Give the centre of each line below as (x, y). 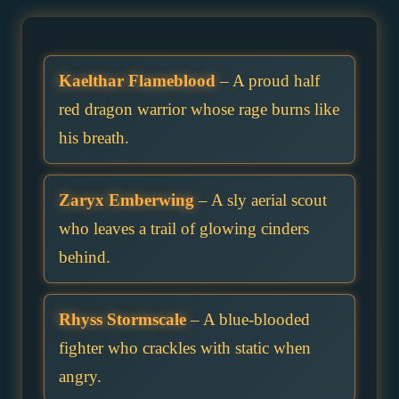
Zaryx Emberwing (126, 199)
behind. (85, 256)
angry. (80, 376)
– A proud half (268, 80)
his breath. (94, 137)
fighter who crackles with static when (185, 347)
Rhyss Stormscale (122, 319)
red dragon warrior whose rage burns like (199, 109)
